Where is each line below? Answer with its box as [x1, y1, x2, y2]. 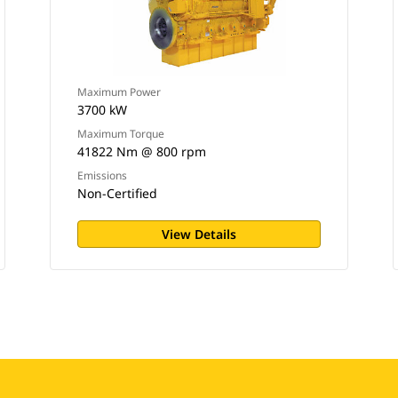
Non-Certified [76, 185, 157, 202]
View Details [161, 226, 236, 243]
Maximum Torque [76, 126, 164, 141]
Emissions [76, 168, 127, 183]
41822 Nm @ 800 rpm [76, 143, 206, 160]
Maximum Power [76, 84, 161, 99]
